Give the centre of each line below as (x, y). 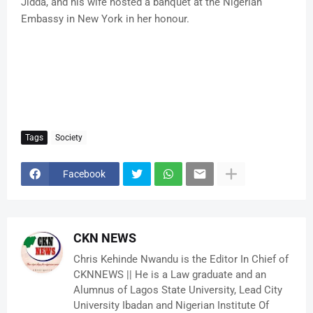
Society (69, 137)
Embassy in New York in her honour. (105, 19)
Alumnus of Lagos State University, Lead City (178, 290)
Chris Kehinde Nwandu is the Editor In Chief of (181, 260)
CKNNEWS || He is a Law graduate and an (170, 275)
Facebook (84, 174)
